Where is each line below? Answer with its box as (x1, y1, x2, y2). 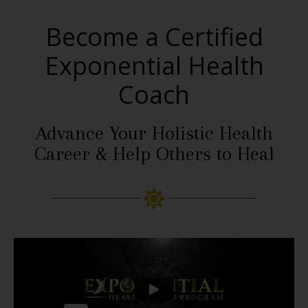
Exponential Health (44, 48, 264, 82)
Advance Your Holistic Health (35, 121, 273, 144)
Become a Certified (45, 19, 263, 54)
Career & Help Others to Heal (34, 142, 274, 165)
